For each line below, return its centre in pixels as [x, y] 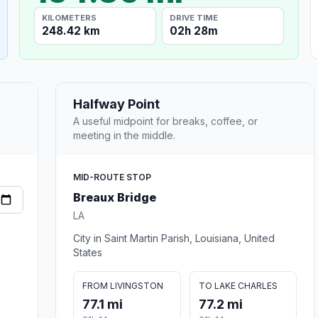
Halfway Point [116, 104]
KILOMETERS [70, 17]
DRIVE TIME [194, 17]
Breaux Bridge [115, 197]
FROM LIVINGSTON [123, 285]
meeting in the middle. [124, 135]
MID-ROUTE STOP [112, 177]
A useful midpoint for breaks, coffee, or [165, 121]
